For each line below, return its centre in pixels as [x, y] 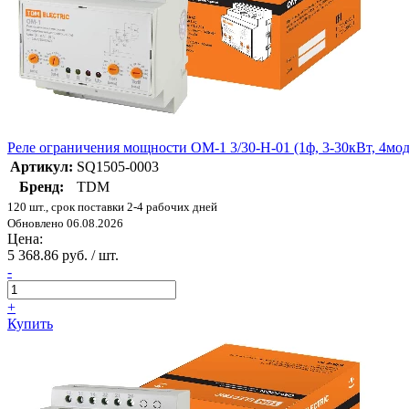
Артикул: [42, 167]
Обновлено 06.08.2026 [65, 224]
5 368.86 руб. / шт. [63, 256]
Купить [30, 324]
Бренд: [42, 187]
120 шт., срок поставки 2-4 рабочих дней [112, 207]
